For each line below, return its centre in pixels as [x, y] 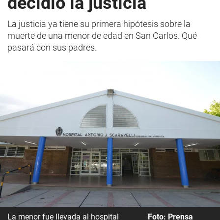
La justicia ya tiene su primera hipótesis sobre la [99, 24]
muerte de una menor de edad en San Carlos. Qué [102, 36]
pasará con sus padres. [52, 47]
